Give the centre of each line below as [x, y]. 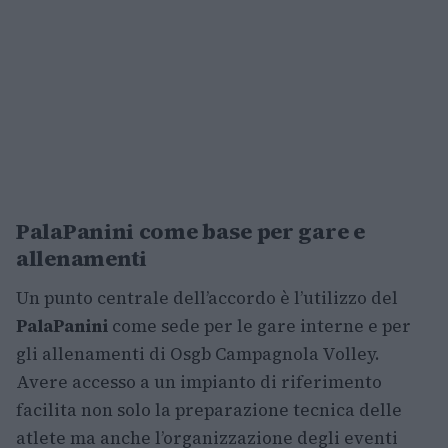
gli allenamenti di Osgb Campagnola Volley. [198, 354]
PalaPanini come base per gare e [190, 231]
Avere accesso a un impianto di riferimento [199, 382]
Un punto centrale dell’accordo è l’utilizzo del [207, 298]
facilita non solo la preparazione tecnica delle [209, 410]
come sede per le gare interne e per [259, 326]
